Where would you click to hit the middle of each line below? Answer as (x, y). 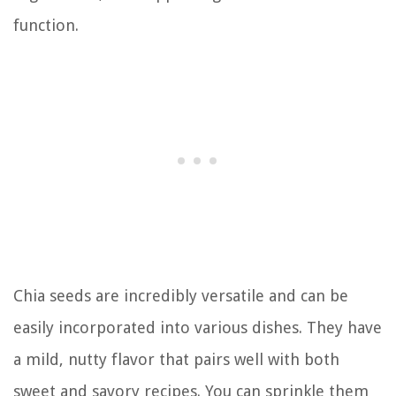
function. (46, 25)
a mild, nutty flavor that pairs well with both (176, 359)
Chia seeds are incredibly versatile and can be (181, 295)
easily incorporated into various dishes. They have (198, 327)
